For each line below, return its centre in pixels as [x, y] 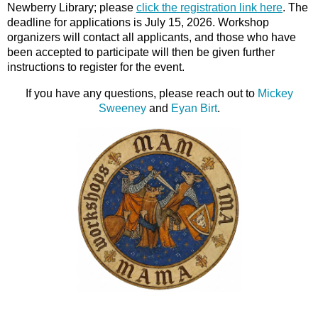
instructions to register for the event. [96, 67]
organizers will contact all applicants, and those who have [152, 37]
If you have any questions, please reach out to [141, 93]
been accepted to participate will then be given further [141, 52]
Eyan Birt [194, 108]
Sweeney [122, 108]
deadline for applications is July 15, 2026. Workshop [138, 22]
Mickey [275, 93]
